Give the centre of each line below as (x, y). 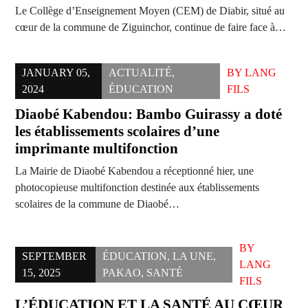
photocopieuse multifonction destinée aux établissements (137, 188)
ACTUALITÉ (141, 73)
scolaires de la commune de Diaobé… (97, 204)
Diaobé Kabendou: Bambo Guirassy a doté (148, 114)
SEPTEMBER (54, 256)
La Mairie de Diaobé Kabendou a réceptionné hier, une (134, 171)
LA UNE (192, 256)
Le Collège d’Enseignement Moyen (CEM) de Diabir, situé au (150, 11)
